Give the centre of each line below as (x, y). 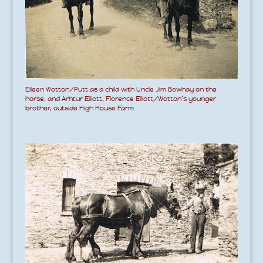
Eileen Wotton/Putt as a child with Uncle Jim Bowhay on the (121, 89)
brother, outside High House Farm (79, 108)
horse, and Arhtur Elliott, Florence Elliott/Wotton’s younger (120, 98)
